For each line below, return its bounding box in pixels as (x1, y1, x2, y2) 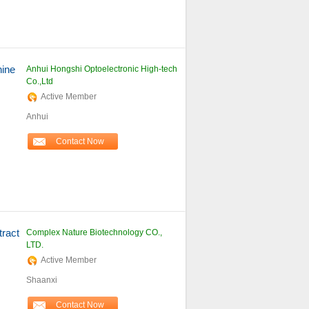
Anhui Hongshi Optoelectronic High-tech (26, 64, 177, 74)
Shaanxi (26, 275, 57, 285)
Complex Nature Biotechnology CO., (26, 228, 162, 237)
